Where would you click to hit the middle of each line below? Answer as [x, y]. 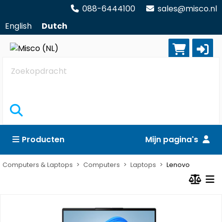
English [18, 26]
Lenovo [178, 165]
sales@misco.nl [187, 9]
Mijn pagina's [173, 139]
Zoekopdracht [34, 66]
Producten [43, 139]
